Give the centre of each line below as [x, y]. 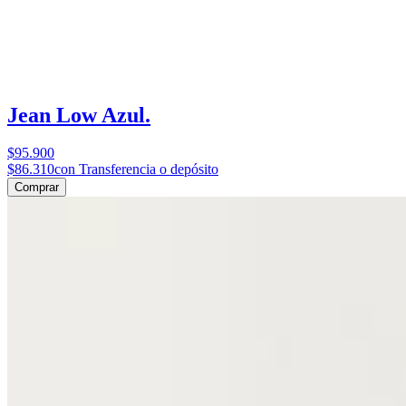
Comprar [37, 188]
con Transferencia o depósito [136, 169]
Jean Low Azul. [79, 115]
